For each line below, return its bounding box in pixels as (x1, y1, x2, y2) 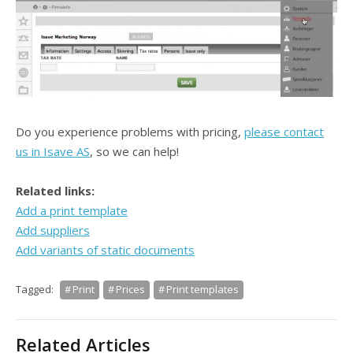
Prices (116, 281, 145, 296)
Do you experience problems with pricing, (16, 123, 244, 139)
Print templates (166, 281, 239, 296)
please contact (244, 123, 324, 139)
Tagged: (16, 281, 56, 296)
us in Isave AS (16, 143, 90, 159)
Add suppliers (16, 221, 90, 238)
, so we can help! (90, 143, 179, 159)
